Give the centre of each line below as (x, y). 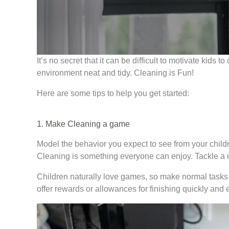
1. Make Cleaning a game (83, 124)
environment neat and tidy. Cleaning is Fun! (115, 73)
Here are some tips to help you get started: (113, 93)
